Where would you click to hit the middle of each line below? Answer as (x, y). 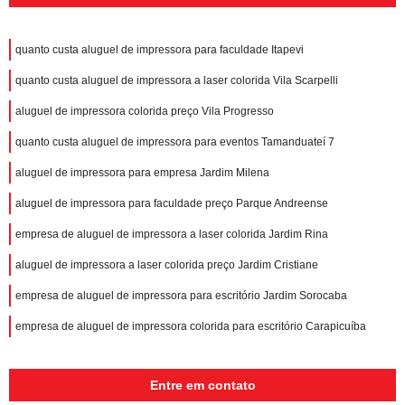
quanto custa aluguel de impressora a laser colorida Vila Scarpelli (177, 80)
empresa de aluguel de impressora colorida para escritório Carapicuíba (191, 326)
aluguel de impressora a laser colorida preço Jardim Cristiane (167, 264)
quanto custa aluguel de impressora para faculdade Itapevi (160, 49)
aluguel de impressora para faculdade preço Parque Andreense (172, 203)
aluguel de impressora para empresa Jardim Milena (142, 172)
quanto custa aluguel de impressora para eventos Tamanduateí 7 (175, 141)
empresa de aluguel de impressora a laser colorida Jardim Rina (172, 234)
